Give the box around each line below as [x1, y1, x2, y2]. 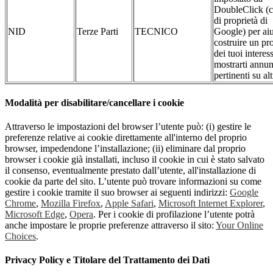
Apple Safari [105, 197, 154, 208]
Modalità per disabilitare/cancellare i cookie [5, 97, 184, 108]
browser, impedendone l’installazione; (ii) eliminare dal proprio [5, 143, 246, 154]
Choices [5, 230, 36, 241]
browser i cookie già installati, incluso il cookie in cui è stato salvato [5, 154, 264, 165]
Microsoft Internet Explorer [158, 197, 263, 208]
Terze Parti [77, 26, 118, 37]
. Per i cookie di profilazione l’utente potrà [93, 208, 255, 219]
